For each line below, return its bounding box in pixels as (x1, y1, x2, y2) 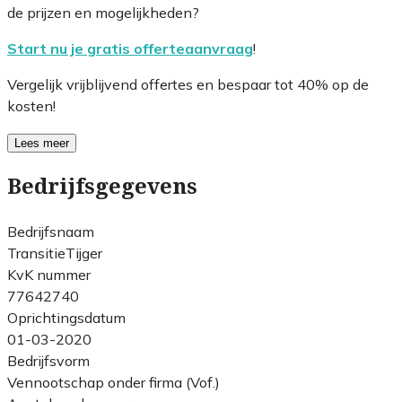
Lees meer (14, 135, 69, 150)
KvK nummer (7, 265, 91, 284)
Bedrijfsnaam (7, 222, 94, 240)
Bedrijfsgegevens (7, 173, 197, 199)
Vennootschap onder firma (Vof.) (7, 372, 220, 391)
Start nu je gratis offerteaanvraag (7, 39, 253, 57)
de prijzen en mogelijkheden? (7, 3, 199, 22)
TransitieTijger (7, 243, 102, 262)
